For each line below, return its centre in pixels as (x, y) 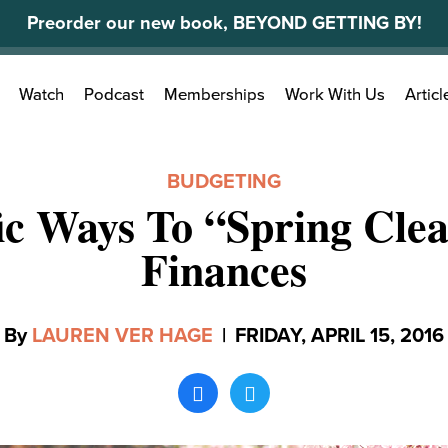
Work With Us (335, 95)
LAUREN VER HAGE (122, 336)
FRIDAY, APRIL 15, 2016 (339, 336)
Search (87, 85)
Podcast (114, 95)
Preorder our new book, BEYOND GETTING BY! (224, 23)
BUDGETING (224, 182)
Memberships (214, 95)
